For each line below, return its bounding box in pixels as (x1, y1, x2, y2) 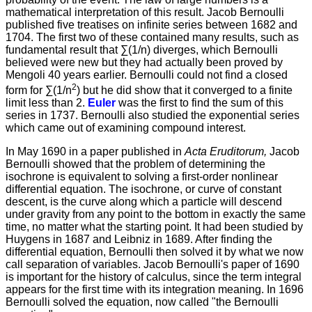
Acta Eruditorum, (185, 145, 267, 157)
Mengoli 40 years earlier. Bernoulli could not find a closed (6, 68, 288, 81)
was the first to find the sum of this (116, 96, 283, 109)
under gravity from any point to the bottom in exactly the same (6, 208, 306, 220)
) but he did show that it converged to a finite (77, 84, 292, 96)
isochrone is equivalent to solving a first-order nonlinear (6, 170, 278, 182)
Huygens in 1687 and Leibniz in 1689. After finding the (6, 233, 272, 245)
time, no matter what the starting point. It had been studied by (6, 220, 303, 233)
